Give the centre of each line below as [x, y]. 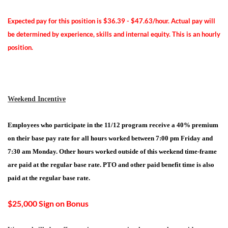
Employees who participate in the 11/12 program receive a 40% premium [113, 125]
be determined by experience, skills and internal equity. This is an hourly [114, 34]
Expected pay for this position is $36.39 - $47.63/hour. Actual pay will [111, 21]
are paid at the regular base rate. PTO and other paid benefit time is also [111, 165]
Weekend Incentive [37, 99]
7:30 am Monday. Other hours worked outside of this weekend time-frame [112, 151]
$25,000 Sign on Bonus [48, 203]
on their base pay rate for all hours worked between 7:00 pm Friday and [110, 138]
